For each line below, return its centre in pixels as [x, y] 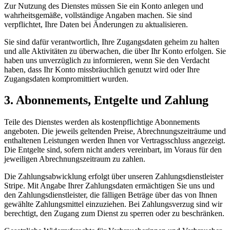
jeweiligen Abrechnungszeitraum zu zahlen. [75, 159]
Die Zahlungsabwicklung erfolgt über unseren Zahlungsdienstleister [114, 177]
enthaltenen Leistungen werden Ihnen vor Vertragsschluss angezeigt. [115, 141]
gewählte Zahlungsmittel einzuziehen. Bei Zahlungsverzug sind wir [113, 204]
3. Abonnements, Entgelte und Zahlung [106, 100]
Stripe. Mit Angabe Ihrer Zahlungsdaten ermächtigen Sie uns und [109, 186]
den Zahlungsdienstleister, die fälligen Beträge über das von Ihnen [111, 195]
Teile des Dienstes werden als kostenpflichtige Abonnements [102, 122]
